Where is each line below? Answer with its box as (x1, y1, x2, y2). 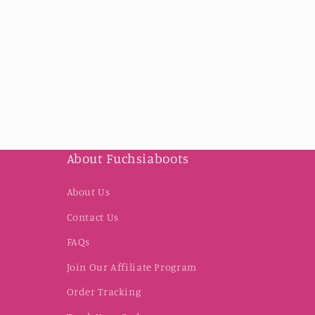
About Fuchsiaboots (66, 150, 189, 167)
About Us (66, 186, 110, 198)
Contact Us (66, 210, 119, 223)
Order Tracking (66, 285, 141, 298)
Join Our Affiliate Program (66, 260, 197, 273)
